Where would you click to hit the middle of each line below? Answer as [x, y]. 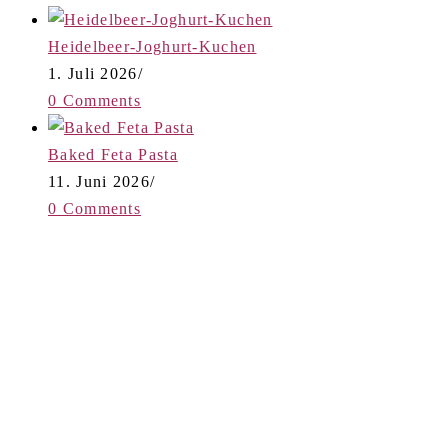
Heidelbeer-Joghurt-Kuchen [152, 47]
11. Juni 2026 [99, 182]
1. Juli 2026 [93, 74]
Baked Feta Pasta [113, 155]
